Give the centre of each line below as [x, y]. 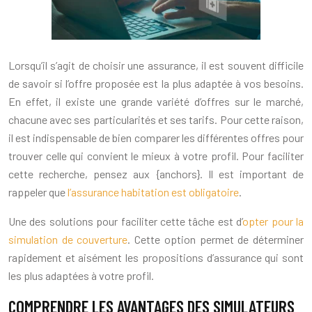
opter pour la [273, 221]
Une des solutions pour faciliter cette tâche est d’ [126, 221]
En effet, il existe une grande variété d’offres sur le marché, [156, 102]
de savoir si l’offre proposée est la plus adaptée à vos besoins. [156, 84]
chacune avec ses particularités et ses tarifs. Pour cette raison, [156, 120]
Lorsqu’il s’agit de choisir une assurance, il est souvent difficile [156, 65]
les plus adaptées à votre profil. [81, 276]
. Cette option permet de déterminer [216, 240]
